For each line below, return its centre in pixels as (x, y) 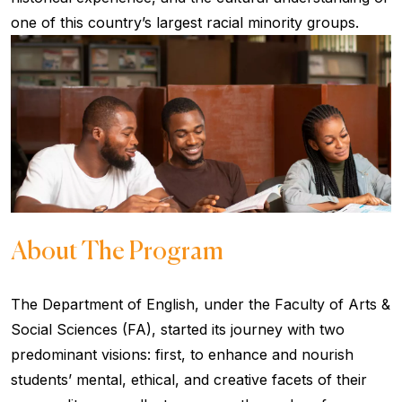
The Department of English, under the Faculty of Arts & (201, 304)
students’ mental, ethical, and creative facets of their (189, 379)
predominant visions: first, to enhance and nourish (182, 354)
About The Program (117, 252)
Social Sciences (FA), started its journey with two (178, 329)
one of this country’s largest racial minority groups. (185, 22)
